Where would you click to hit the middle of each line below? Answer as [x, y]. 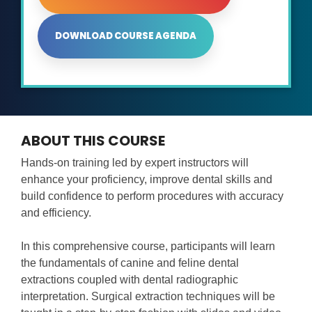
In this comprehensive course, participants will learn [148, 247]
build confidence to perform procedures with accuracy [152, 196]
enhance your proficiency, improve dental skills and [147, 180]
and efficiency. [56, 213]
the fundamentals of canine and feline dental [130, 263]
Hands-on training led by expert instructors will [135, 163]
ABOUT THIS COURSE [93, 141]
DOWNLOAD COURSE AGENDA [126, 36]
